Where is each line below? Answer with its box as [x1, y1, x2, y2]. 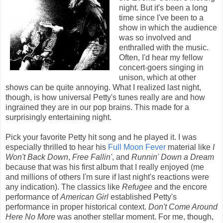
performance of [5, 192, 60, 201]
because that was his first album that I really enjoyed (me [5, 162, 204, 171]
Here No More [5, 212, 55, 221]
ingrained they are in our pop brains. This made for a [5, 103, 189, 111]
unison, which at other [119, 73, 196, 82]
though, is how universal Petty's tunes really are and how [5, 93, 205, 102]
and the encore [152, 182, 207, 191]
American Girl [60, 192, 109, 201]
